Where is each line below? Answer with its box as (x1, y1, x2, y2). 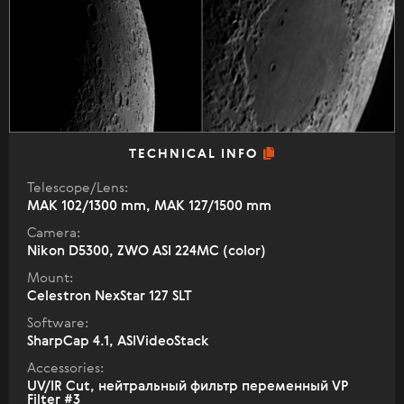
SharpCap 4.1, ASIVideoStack (27, 335, 209, 348)
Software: (27, 317, 88, 330)
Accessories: (27, 362, 104, 375)
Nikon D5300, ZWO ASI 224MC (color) (27, 244, 266, 258)
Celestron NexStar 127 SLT (27, 289, 192, 303)
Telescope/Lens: (27, 181, 128, 195)
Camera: (27, 226, 80, 240)
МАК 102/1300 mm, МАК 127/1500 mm (27, 199, 271, 213)
